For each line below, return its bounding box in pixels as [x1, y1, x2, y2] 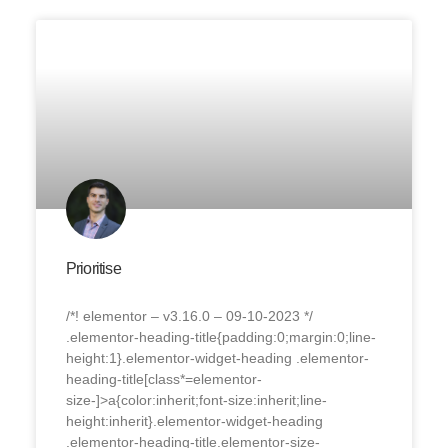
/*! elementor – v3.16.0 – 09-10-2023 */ [65, 307, 313, 324]
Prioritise [65, 259, 121, 277]
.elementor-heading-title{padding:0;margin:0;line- [65, 328, 376, 345]
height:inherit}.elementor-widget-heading [65, 412, 323, 429]
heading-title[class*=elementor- [65, 370, 262, 387]
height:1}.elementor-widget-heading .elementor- [65, 349, 369, 366]
